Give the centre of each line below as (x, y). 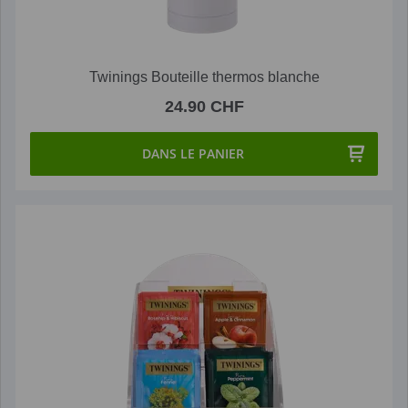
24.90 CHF (204, 106)
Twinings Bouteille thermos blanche (204, 76)
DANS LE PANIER (193, 153)
